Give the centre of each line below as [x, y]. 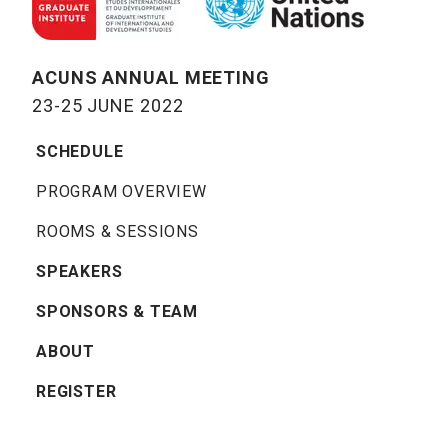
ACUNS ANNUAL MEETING [151, 78]
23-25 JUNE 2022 [108, 106]
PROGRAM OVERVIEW [121, 192]
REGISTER [76, 392]
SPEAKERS [79, 272]
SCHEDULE [80, 152]
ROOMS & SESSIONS [117, 232]
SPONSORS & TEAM [117, 312]
